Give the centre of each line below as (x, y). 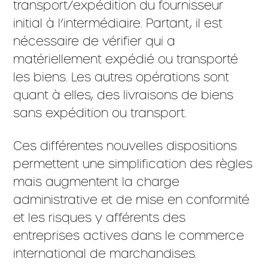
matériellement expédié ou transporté (126, 59)
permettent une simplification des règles (133, 164)
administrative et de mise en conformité (132, 200)
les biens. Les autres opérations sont (121, 77)
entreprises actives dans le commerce (129, 235)
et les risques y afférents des (100, 217)
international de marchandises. (105, 253)
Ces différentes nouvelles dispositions (125, 146)
